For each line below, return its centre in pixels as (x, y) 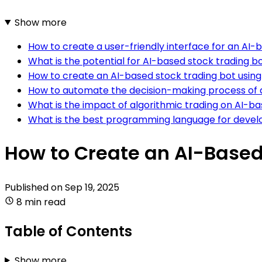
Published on (35, 187)
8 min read (41, 202)
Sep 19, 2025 (92, 187)
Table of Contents (68, 231)
